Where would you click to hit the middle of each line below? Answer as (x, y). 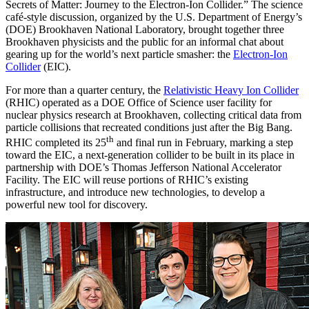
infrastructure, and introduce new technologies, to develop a (135, 192)
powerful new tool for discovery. (77, 204)
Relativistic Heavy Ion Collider (231, 90)
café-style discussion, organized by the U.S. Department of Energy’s (154, 17)
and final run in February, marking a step (203, 142)
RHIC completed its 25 (56, 142)
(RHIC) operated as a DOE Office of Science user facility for (139, 102)
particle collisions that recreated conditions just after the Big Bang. (149, 127)
